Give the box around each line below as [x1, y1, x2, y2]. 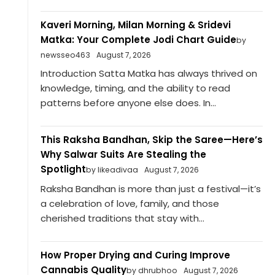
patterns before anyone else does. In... [40, 96, 216, 110]
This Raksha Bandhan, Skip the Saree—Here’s [40, 133, 263, 147]
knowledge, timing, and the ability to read [40, 82, 230, 95]
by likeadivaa [85, 165, 138, 176]
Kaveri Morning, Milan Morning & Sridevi [40, 18, 231, 31]
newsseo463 [40, 49, 90, 60]
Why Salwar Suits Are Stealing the [40, 148, 206, 161]
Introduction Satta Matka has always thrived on [40, 67, 257, 80]
